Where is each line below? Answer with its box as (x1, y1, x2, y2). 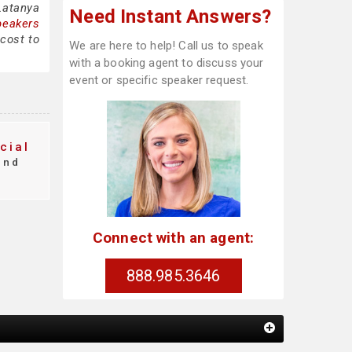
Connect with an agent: (92, 228, 255, 247)
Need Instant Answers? (69, 5, 272, 27)
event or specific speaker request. (69, 73, 249, 87)
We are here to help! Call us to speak (69, 38, 263, 53)
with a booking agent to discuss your (69, 56, 264, 70)
